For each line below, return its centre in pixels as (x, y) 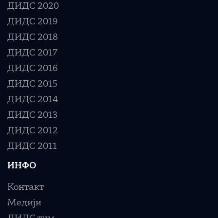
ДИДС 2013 (32, 116)
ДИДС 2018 (33, 38)
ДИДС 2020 (33, 7)
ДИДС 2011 (32, 147)
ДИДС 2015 (32, 84)
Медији (24, 203)
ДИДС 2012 (33, 131)
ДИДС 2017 (32, 53)
